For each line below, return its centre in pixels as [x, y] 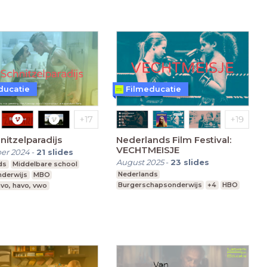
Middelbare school [45, 164]
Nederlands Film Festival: [173, 139]
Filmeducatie [153, 89]
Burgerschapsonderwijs [160, 184]
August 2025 [140, 162]
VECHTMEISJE [148, 150]
